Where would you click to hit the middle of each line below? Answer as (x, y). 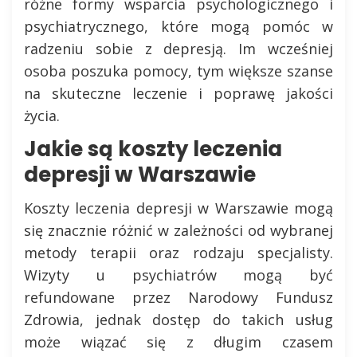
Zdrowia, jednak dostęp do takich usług (178, 320)
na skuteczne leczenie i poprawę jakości (178, 93)
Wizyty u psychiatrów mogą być (178, 275)
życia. (42, 116)
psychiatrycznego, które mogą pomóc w (178, 26)
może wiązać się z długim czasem (178, 342)
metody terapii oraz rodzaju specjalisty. (178, 253)
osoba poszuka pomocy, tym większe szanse (178, 71)
